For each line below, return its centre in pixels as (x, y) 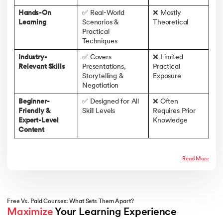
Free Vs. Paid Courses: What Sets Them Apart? (70, 202)
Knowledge (170, 121)
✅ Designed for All (111, 102)
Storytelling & (103, 77)
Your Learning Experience (115, 213)
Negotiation (101, 86)
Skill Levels (99, 111)
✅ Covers (97, 58)
